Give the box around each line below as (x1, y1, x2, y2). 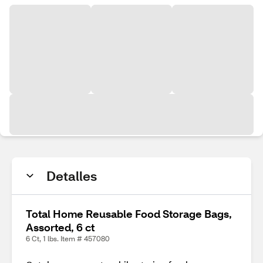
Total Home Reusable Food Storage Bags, (26, 207, 232, 221)
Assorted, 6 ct (26, 220, 95, 234)
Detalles (46, 167, 97, 184)
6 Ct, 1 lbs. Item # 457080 (26, 234, 110, 243)
